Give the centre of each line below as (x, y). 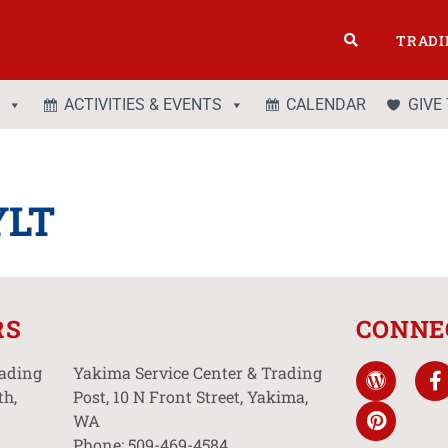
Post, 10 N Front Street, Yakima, (191, 396)
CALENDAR (326, 104)
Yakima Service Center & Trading (198, 372)
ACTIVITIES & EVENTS (143, 104)
